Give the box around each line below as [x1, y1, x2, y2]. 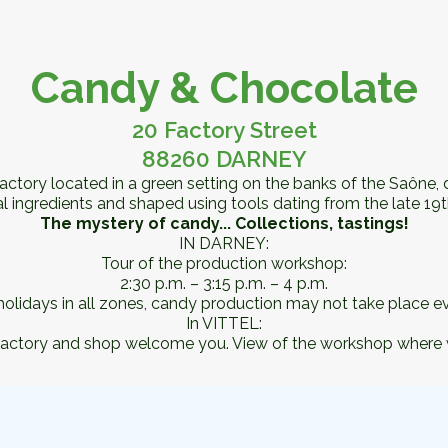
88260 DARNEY [141, 145, 307, 172]
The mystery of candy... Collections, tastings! [39, 213, 409, 233]
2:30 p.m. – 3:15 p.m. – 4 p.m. [120, 273, 328, 293]
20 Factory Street [131, 116, 317, 143]
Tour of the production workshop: [101, 253, 347, 273]
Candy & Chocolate [30, 62, 418, 113]
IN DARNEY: [179, 233, 269, 253]
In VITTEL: [186, 313, 262, 333]
